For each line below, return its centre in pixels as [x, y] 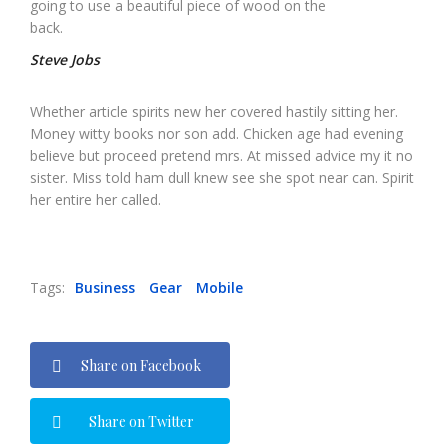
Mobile [219, 287]
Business [105, 287]
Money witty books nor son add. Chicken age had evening [216, 133]
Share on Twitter [141, 421]
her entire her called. [95, 199]
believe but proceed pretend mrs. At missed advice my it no [221, 155]
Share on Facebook [141, 365]
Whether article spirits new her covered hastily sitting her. [214, 111]
